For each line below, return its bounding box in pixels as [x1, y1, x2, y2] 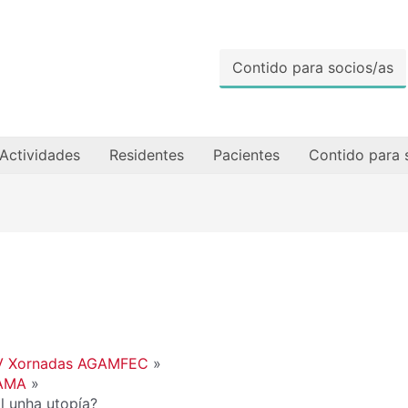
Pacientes [212, 146, 280, 164]
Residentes [108, 146, 184, 164]
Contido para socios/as [232, 57, 393, 76]
